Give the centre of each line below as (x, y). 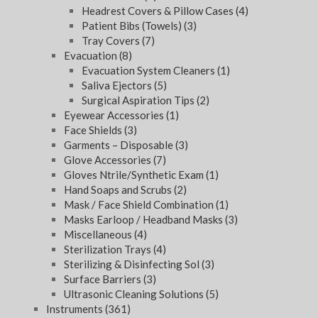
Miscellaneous (99, 235)
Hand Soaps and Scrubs (119, 190)
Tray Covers (112, 41)
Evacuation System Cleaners (149, 71)
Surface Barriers (104, 279)
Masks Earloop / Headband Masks (144, 220)
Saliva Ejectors (118, 86)
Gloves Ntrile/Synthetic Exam (135, 175)
